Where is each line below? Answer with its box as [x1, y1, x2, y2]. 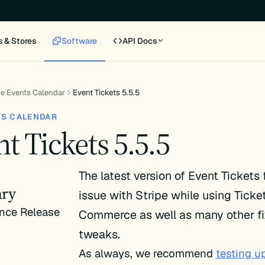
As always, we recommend [78, 246, 216, 261]
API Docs [122, 35, 157, 46]
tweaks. [78, 227, 120, 243]
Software [62, 35, 98, 46]
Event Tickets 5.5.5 [73, 88, 140, 98]
